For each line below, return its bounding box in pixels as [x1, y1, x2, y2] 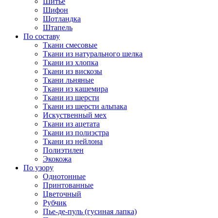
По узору [23, 163, 54, 172]
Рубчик [43, 198, 67, 207]
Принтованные [43, 181, 93, 189]
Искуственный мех [43, 110, 107, 119]
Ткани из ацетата [43, 119, 100, 128]
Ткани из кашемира [43, 84, 108, 93]
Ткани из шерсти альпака [43, 102, 127, 110]
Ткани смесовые [43, 40, 97, 49]
